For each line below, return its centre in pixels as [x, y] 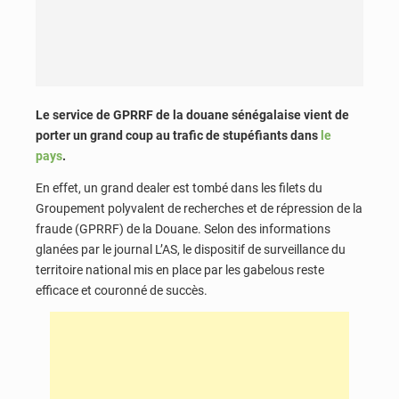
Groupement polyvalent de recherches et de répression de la [199, 208]
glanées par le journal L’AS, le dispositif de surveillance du [191, 249]
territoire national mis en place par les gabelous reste [180, 269]
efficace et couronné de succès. [122, 290]
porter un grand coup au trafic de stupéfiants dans [178, 136]
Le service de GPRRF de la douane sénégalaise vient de [192, 115]
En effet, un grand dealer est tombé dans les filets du [179, 187]
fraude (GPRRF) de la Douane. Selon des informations [183, 228]
